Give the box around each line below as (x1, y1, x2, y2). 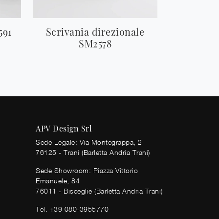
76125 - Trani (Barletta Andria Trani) (36, 148, 150, 157)
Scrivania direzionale (45, 25, 145, 39)
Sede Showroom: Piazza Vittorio (36, 166, 138, 175)
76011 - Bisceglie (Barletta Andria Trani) (36, 187, 163, 196)
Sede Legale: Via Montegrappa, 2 (36, 138, 142, 147)
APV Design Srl (36, 123, 92, 134)
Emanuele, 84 (36, 176, 80, 185)
